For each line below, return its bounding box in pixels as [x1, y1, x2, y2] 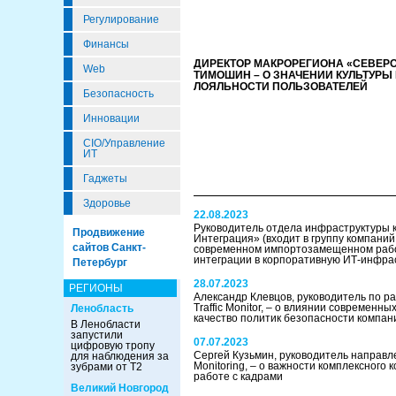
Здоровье [83, 197, 131, 209]
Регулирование [83, 13, 159, 26]
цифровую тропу [71, 339, 155, 352]
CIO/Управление [83, 137, 165, 149]
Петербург [72, 256, 127, 269]
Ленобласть [71, 302, 133, 315]
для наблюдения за [71, 350, 169, 362]
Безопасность [83, 88, 154, 100]
